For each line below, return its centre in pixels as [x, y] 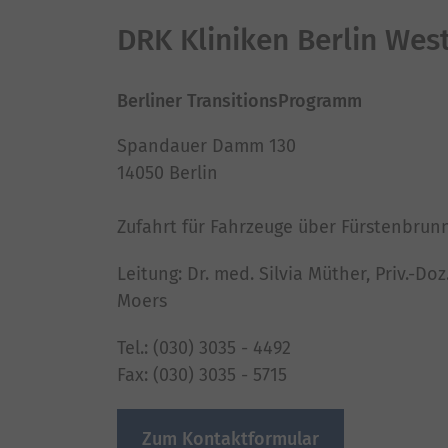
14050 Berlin [167, 172]
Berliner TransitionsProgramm [239, 100]
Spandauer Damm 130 [206, 145]
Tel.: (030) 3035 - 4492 [204, 347]
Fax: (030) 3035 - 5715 [202, 374]
